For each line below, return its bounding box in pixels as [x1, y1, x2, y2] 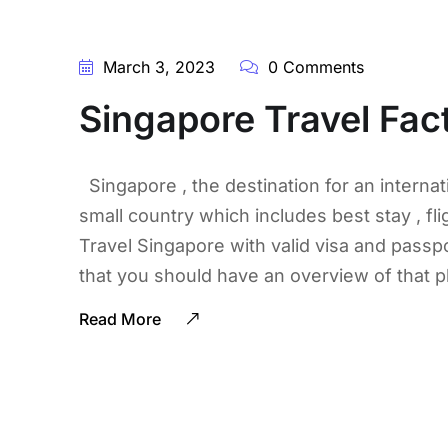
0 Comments [262, 57, 364, 77]
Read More [78, 309, 165, 329]
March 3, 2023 [97, 57, 215, 77]
